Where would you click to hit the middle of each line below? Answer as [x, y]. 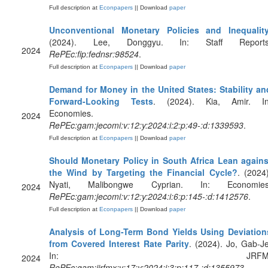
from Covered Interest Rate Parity [119, 243]
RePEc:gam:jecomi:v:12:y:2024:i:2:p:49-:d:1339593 [146, 125]
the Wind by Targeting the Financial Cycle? [143, 172]
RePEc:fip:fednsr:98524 [94, 54]
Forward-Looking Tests [101, 101]
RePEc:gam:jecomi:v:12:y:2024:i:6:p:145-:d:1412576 [149, 196]
